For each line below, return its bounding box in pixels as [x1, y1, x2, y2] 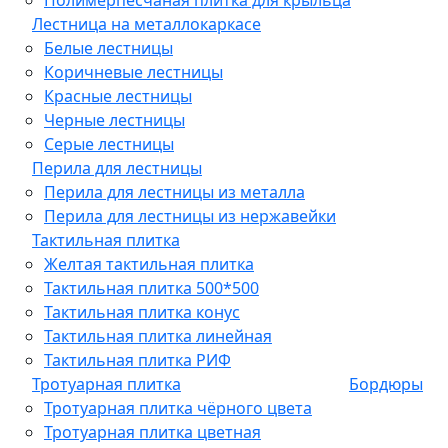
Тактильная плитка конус [44, 300, 240, 323]
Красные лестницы [44, 84, 192, 107]
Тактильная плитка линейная [44, 324, 272, 347]
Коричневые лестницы [44, 60, 223, 83]
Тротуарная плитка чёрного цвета [44, 396, 312, 419]
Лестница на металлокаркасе [32, 12, 261, 35]
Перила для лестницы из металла [44, 180, 305, 203]
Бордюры [349, 372, 423, 395]
